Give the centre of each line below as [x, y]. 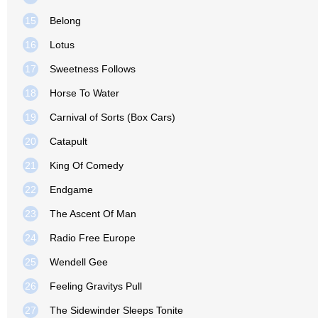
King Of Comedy [87, 165]
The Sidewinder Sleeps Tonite [116, 310]
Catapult [68, 141]
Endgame [71, 190]
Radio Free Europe [93, 238]
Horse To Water [84, 93]
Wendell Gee [79, 262]
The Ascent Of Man [93, 214]
